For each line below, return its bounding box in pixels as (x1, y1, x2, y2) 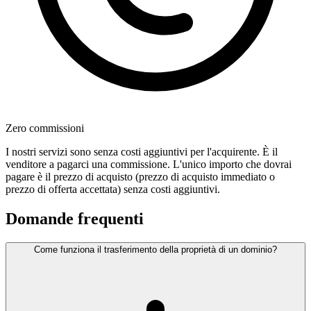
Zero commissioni (6, 122, 84, 135)
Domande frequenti (6, 210, 144, 228)
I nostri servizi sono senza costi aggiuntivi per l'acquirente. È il (6, 146, 278, 158)
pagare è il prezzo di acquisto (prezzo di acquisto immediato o (6, 171, 275, 183)
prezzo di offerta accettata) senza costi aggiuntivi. (6, 183, 220, 196)
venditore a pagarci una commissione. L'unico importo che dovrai (6, 158, 292, 171)
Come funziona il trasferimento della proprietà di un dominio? (34, 244, 277, 255)
